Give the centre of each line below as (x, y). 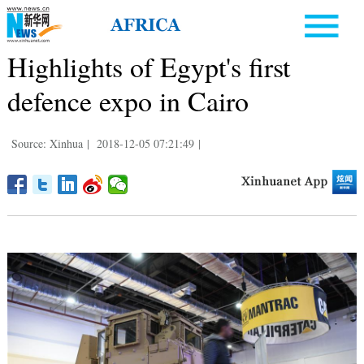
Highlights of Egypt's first (148, 66)
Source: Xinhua (47, 143)
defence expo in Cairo (128, 100)
